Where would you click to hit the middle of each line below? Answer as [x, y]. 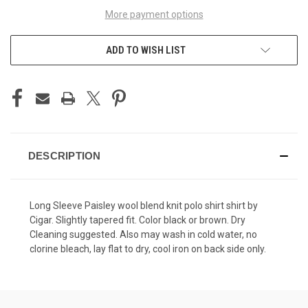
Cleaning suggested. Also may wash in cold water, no [143, 234]
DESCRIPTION [64, 155]
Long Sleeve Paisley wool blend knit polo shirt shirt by [144, 205]
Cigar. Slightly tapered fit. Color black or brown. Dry [137, 220]
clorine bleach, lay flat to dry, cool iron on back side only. [148, 249]
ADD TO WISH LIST [146, 50]
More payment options [154, 14]
